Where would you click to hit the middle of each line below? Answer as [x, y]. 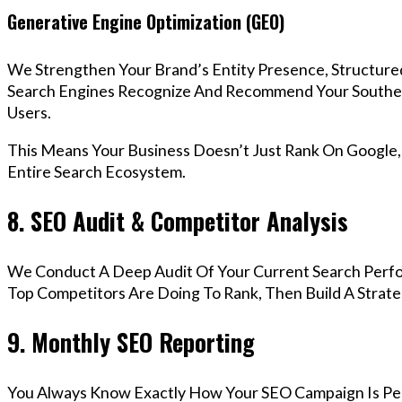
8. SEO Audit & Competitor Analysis [178, 221]
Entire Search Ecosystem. [96, 171]
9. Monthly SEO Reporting [131, 342]
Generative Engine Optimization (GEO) [146, 22]
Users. [29, 112]
